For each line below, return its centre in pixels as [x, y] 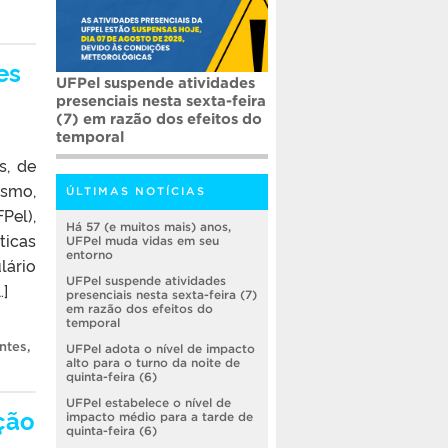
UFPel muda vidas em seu [142, 241]
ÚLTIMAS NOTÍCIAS [136, 191]
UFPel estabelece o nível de [148, 403]
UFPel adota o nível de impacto [160, 349]
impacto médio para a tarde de [159, 417]
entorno [89, 255]
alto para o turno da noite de [153, 363]
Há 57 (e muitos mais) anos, [148, 227]
